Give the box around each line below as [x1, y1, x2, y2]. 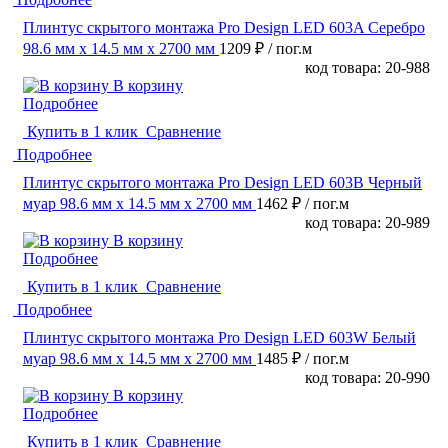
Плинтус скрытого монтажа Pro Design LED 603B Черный [23, 174, 422, 192]
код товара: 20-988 [305, 59, 430, 77]
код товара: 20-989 [305, 214, 430, 232]
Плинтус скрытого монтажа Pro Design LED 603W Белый [23, 329, 416, 347]
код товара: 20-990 [305, 369, 430, 387]
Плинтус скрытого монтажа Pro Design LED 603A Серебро [23, 19, 425, 37]
